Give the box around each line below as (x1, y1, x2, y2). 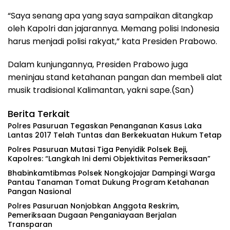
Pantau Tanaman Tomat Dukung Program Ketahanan (8, 177, 209, 188)
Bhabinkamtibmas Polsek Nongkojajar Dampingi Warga (8, 168, 215, 179)
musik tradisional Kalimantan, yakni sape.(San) (8, 84, 194, 97)
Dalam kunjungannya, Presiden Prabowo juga (8, 59, 188, 71)
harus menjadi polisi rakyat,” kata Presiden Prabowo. (8, 35, 217, 48)
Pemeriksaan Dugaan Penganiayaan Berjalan (8, 210, 177, 221)
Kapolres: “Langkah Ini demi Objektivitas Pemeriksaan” (8, 154, 210, 164)
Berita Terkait (8, 107, 70, 121)
